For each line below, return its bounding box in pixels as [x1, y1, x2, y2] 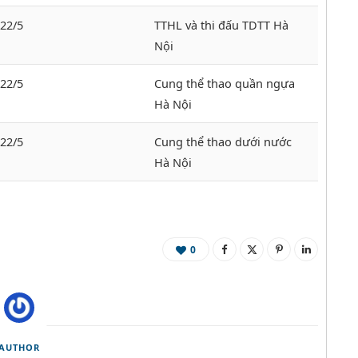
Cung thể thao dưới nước [154, 133, 292, 150]
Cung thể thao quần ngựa [154, 75, 295, 92]
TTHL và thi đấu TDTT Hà [154, 17, 288, 34]
